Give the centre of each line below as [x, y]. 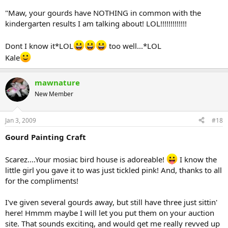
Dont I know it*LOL [39, 46]
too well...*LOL [134, 46]
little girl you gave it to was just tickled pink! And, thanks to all [113, 170]
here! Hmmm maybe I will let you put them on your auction [110, 212]
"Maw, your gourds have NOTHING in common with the [103, 13]
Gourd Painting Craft [46, 137]
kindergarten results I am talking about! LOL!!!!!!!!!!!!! [96, 24]
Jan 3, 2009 [21, 120]
